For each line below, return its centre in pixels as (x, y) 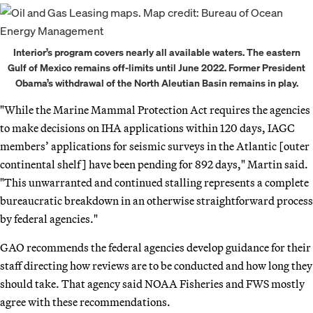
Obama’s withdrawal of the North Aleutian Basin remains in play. (156, 82)
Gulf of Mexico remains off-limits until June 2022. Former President (156, 67)
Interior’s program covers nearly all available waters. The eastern (156, 52)
